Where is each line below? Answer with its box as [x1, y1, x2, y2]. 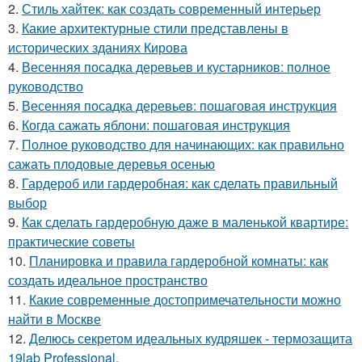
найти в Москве [8, 309, 101, 328]
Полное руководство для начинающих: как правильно [22, 135, 344, 154]
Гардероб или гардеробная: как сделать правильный [22, 174, 338, 192]
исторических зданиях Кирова [8, 38, 187, 57]
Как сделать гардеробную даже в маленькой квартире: [22, 213, 348, 231]
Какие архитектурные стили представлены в [22, 19, 288, 37]
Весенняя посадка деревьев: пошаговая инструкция [22, 96, 337, 115]
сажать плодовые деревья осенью [8, 154, 215, 173]
